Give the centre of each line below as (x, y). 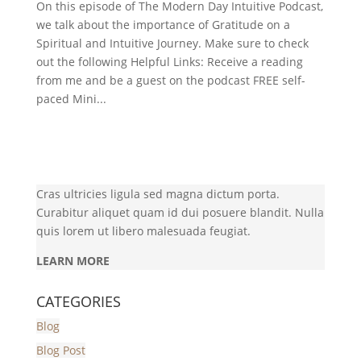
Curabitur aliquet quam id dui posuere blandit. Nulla (180, 212)
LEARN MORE (73, 261)
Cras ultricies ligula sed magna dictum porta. (158, 194)
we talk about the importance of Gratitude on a (163, 25)
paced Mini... (71, 99)
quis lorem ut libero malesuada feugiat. (143, 231)
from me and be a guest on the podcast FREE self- (170, 80)
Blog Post (60, 350)
